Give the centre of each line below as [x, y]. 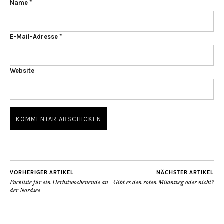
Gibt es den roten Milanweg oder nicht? [164, 183]
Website [22, 71]
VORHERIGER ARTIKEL [42, 173]
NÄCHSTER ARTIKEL [185, 173]
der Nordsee [25, 191]
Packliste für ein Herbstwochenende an [59, 183]
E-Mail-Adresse [35, 37]
